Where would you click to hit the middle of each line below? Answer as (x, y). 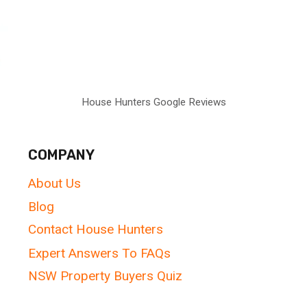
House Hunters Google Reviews (153, 102)
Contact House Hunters (96, 230)
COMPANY (62, 155)
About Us (55, 184)
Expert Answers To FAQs (100, 253)
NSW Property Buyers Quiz (106, 276)
